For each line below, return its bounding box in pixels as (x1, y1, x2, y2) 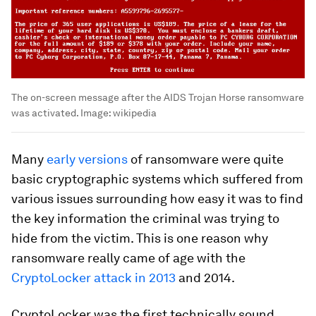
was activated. (11, 107, 78, 119)
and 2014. (176, 269, 235, 285)
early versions (47, 151, 128, 166)
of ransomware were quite (128, 151, 284, 166)
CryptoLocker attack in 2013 (11, 269, 176, 285)
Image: (78, 107, 113, 119)
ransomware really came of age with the (11, 250, 245, 265)
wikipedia (113, 107, 157, 119)
